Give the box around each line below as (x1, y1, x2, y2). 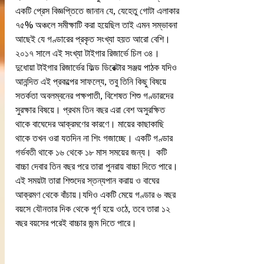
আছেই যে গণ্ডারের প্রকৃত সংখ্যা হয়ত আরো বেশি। (15, 34, 170, 45)
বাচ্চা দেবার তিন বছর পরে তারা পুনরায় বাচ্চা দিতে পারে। (15, 161, 180, 172)
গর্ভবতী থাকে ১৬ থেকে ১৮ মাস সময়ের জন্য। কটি (15, 147, 169, 158)
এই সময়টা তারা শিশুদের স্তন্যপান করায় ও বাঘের (15, 175, 161, 186)
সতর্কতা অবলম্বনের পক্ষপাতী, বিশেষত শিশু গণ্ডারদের (15, 90, 176, 101)
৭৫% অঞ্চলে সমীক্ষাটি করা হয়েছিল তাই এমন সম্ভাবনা (15, 19, 180, 31)
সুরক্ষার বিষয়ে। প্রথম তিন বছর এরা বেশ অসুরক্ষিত (15, 104, 167, 115)
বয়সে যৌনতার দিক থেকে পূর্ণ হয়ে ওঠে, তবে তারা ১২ (15, 203, 173, 214)
